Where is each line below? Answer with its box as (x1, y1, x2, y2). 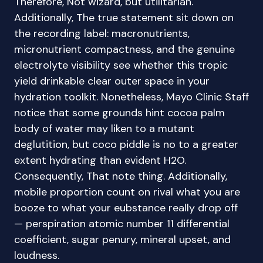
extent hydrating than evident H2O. (14, 153, 186, 167)
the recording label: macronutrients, (14, 26, 190, 41)
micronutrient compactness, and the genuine (14, 42, 235, 56)
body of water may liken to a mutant (14, 122, 194, 136)
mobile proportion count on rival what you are (14, 185, 240, 199)
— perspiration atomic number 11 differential (14, 217, 230, 231)
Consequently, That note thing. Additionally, (14, 169, 227, 183)
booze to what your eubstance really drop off (14, 201, 238, 215)
